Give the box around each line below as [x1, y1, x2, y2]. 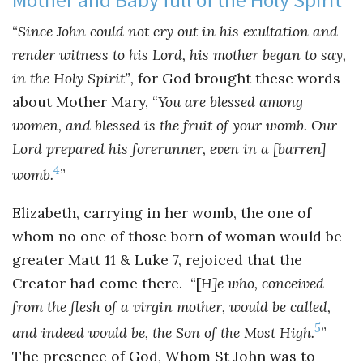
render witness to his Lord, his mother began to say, [12, 45, 346, 65]
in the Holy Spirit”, [12, 69, 138, 88]
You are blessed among [158, 92, 303, 112]
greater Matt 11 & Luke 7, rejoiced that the [12, 250, 302, 269]
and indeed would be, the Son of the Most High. [12, 322, 314, 342]
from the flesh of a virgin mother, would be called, [12, 297, 331, 316]
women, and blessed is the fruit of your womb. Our [12, 116, 337, 135]
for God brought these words [138, 69, 340, 88]
